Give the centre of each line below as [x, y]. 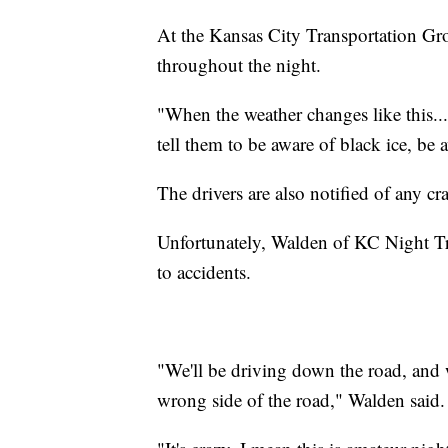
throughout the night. [239, 65]
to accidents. [204, 272]
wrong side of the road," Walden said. [301, 400]
